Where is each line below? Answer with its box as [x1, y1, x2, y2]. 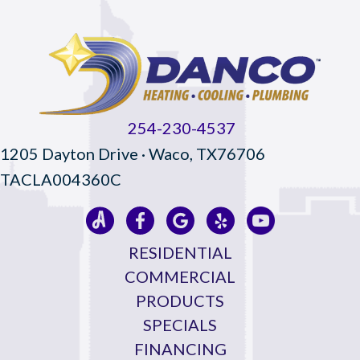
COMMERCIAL [125, 267, 235, 287]
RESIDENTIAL [128, 243, 232, 263]
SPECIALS [143, 315, 217, 335]
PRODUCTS [136, 291, 224, 311]
